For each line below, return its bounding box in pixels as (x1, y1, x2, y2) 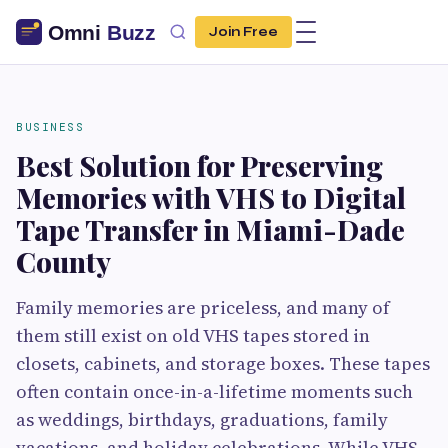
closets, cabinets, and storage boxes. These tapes (16, 351, 430, 376)
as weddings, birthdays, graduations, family (16, 407, 388, 432)
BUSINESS (16, 120, 84, 134)
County (16, 243, 111, 280)
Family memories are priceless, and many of (16, 295, 390, 320)
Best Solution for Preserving (16, 147, 383, 184)
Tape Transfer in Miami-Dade (16, 211, 405, 248)
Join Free (209, 24, 278, 40)
